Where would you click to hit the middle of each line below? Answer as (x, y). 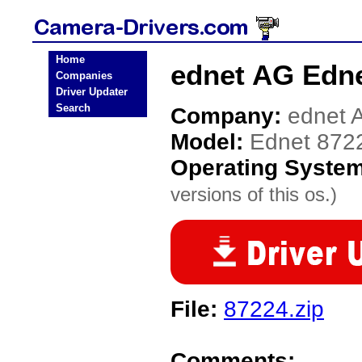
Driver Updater (92, 92)
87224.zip (274, 309)
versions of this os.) (254, 194)
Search (73, 108)
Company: (229, 116)
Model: (210, 142)
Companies (84, 76)
